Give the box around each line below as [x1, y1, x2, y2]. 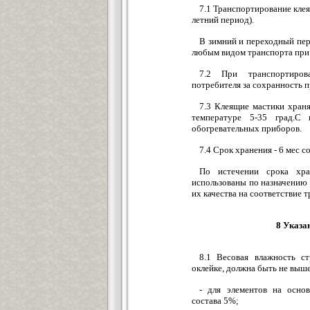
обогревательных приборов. [192, 123, 302, 134]
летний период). [192, 15, 254, 25]
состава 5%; [192, 295, 239, 306]
